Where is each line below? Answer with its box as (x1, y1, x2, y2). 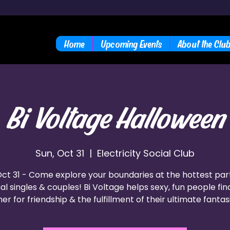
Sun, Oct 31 (35, 147, 84, 160)
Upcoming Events (101, 37, 162, 50)
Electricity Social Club (97, 147, 195, 160)
